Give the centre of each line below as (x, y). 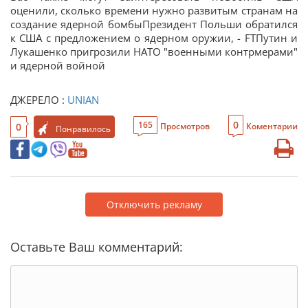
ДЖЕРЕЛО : (39, 100)
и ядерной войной (58, 65)
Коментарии (272, 126)
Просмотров (185, 126)
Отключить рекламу (154, 205)
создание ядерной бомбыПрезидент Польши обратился (154, 24)
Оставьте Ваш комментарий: (97, 247)
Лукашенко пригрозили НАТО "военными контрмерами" (154, 52)
